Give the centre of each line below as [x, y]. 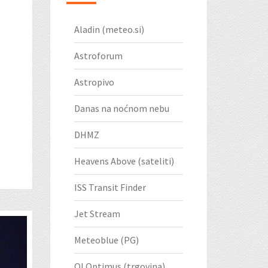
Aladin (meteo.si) [109, 30]
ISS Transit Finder [110, 188]
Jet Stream [97, 214]
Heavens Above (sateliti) [124, 161]
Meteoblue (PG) [106, 240]
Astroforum [98, 56]
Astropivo [94, 82]
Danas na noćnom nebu [121, 109]
